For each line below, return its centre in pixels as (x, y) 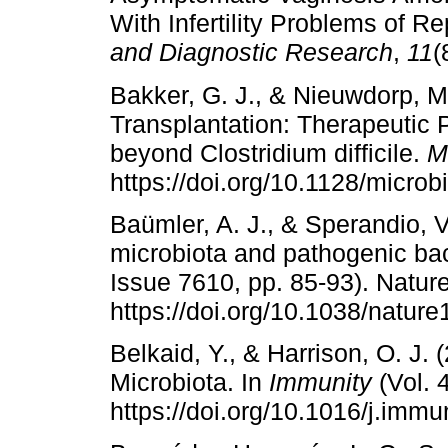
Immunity (320, 381)
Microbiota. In (189, 381)
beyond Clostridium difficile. (268, 152)
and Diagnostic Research (251, 52)
